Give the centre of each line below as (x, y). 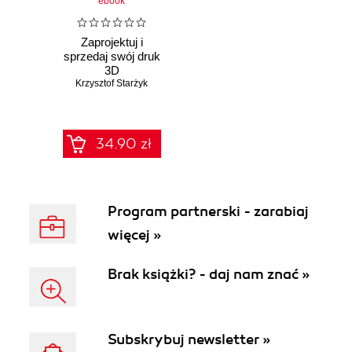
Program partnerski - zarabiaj (208, 211)
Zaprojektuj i (112, 42)
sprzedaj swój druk (112, 57)
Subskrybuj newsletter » (189, 339)
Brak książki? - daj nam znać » (209, 274)
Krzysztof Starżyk (112, 84)
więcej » (134, 235)
